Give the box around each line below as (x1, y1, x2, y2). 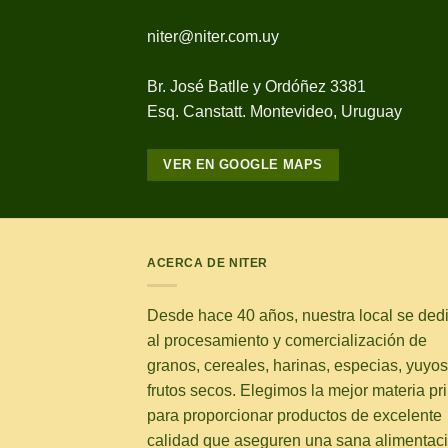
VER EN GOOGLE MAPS (163, 156, 323, 172)
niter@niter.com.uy (147, 27, 279, 45)
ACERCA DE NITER (147, 255, 268, 270)
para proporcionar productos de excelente (147, 407, 442, 425)
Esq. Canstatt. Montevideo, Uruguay (147, 102, 402, 120)
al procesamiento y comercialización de (147, 332, 427, 350)
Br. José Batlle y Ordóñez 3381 (147, 77, 366, 95)
